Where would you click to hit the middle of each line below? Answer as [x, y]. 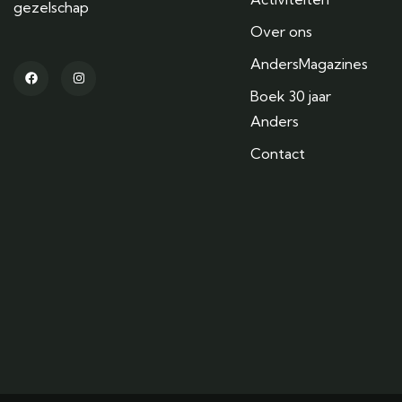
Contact [278, 153]
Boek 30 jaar [291, 96]
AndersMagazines [309, 64]
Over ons [281, 31]
